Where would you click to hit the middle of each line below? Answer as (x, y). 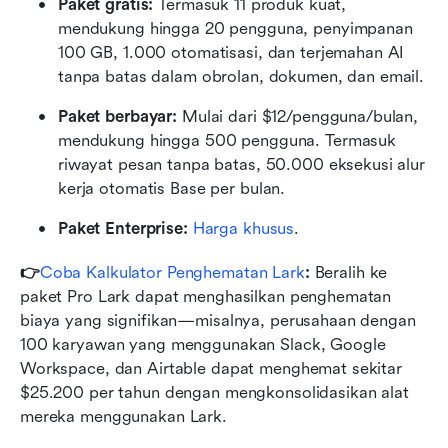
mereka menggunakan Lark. (123, 417)
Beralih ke (351, 273)
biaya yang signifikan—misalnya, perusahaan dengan (218, 321)
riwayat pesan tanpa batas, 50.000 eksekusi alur (241, 165)
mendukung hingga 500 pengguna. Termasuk (227, 141)
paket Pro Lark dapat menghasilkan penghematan (206, 297)
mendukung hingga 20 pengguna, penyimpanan (235, 29)
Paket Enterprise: (123, 229)
